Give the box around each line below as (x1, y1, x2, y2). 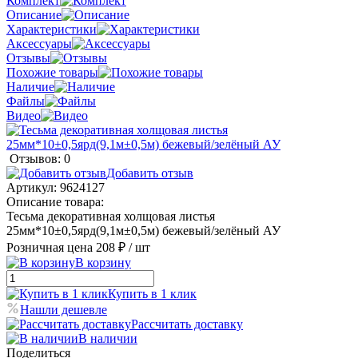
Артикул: (6, 180, 60, 194)
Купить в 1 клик (108, 286, 197, 300)
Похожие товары (6, 65, 98, 79)
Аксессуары (6, 36, 72, 50)
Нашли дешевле (20, 302, 107, 316)
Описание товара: (6, 194, 104, 209)
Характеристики (6, 22, 97, 36)
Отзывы (6, 50, 50, 65)
